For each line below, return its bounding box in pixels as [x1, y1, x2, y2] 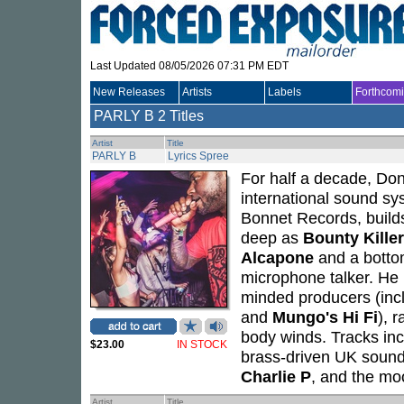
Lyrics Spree [168, 150, 229, 162]
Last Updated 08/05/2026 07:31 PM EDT [90, 60, 289, 72]
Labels [268, 86, 301, 98]
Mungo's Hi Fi [272, 308, 378, 326]
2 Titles [158, 108, 204, 124]
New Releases [93, 86, 165, 98]
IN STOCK [177, 338, 227, 351]
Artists [182, 86, 212, 98]
